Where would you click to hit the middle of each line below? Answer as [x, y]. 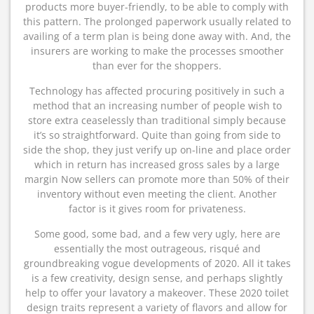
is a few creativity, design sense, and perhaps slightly [157, 278]
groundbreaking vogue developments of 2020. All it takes [157, 263]
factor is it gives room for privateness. [157, 209]
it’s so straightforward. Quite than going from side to [157, 135]
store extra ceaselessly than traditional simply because [157, 120]
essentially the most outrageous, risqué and [157, 248]
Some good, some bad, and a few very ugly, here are [157, 234]
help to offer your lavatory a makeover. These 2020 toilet [157, 293]
